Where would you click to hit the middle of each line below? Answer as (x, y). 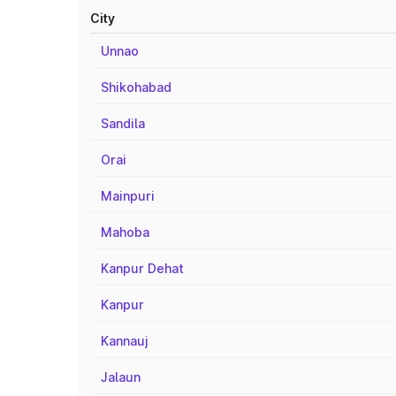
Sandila (123, 123)
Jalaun (121, 377)
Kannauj (125, 341)
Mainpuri (128, 196)
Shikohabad (136, 87)
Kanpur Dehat (142, 268)
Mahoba (125, 232)
